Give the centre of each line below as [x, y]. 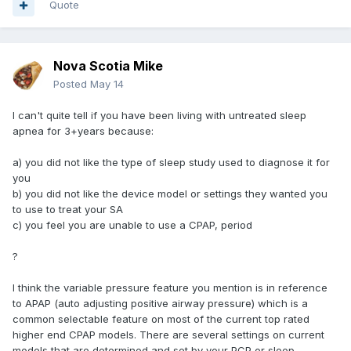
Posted [72, 84]
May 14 [107, 84]
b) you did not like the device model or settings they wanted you [170, 194]
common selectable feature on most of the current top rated [161, 319]
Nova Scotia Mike [108, 66]
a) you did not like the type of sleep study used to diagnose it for [171, 163]
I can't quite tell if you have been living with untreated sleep [159, 116]
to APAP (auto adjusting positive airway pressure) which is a [160, 304]
